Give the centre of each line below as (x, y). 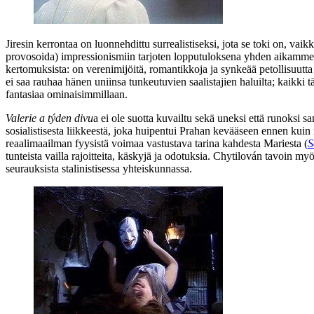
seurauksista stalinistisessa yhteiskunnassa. (99, 168)
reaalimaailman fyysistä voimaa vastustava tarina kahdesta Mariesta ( (157, 143)
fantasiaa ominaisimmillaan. (67, 94)
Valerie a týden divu (49, 118)
